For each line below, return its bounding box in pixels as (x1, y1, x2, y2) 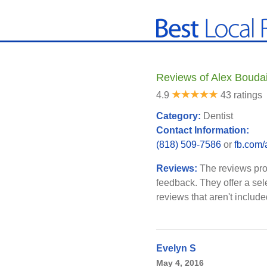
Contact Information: (156, 125, 252, 135)
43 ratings (221, 90, 262, 100)
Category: (156, 111, 203, 121)
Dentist (203, 111, 233, 121)
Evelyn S (156, 243, 196, 253)
